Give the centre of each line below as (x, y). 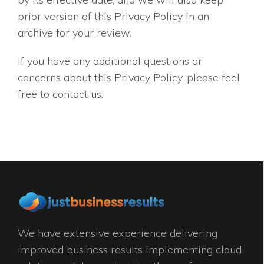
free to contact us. (60, 94)
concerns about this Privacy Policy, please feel (129, 78)
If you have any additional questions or (110, 61)
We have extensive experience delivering (118, 233)
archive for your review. (75, 33)
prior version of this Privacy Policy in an (113, 16)
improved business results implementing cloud (130, 250)
